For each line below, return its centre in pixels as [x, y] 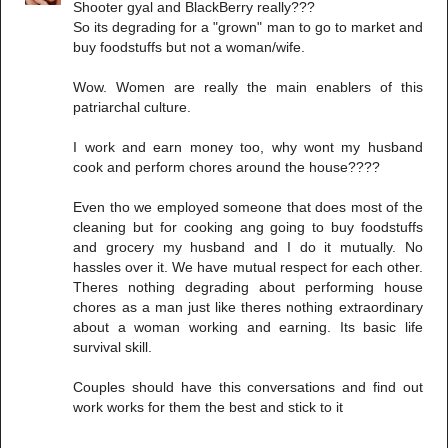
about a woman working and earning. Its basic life [248, 326]
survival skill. [113, 346]
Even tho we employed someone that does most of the [248, 206]
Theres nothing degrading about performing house [248, 286]
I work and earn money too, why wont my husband [248, 146]
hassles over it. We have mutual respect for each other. [248, 266]
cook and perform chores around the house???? [227, 166]
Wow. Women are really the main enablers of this [248, 86]
